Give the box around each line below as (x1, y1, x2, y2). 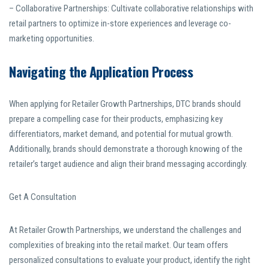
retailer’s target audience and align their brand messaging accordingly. (9, 159, 247, 170)
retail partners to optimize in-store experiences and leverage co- (9, 18, 231, 29)
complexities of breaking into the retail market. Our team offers (9, 240, 228, 251)
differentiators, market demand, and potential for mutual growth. (9, 128, 233, 140)
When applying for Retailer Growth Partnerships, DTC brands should (9, 98, 241, 110)
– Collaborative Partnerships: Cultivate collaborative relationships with (9, 3, 253, 14)
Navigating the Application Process (9, 62, 193, 82)
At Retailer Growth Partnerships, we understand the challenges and (9, 225, 241, 236)
